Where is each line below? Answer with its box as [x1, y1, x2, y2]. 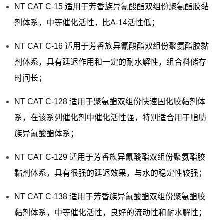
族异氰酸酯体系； [14, 129, 78, 138]
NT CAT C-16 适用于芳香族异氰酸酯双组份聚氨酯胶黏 [14, 42, 209, 51]
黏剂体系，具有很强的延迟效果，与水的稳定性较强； [14, 169, 206, 178]
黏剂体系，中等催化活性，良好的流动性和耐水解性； [14, 208, 206, 217]
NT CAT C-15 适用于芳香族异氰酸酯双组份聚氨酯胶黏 [14, 2, 209, 11]
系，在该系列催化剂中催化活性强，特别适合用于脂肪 [14, 113, 206, 122]
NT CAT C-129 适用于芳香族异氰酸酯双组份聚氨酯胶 [14, 153, 205, 162]
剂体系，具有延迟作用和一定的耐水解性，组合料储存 [14, 58, 206, 67]
